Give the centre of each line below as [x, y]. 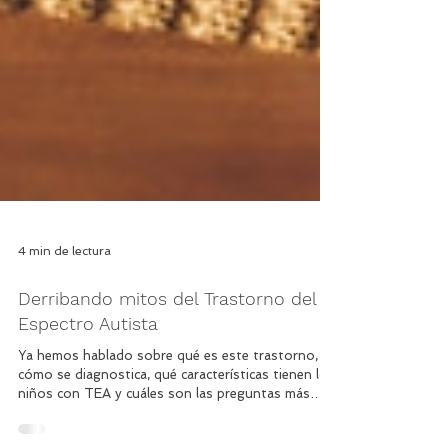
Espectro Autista [88, 431]
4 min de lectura [64, 359]
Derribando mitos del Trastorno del [167, 406]
